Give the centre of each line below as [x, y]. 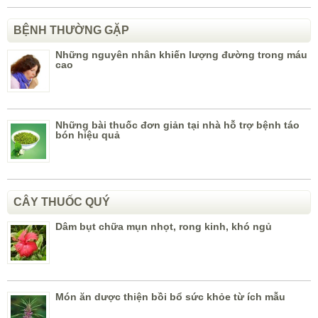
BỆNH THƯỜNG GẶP [71, 31]
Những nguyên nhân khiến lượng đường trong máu [181, 55]
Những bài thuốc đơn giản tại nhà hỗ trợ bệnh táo [177, 125]
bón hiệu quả [88, 135]
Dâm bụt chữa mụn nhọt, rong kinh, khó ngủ [164, 227]
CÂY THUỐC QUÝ [62, 202]
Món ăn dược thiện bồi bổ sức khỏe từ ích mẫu [170, 297]
